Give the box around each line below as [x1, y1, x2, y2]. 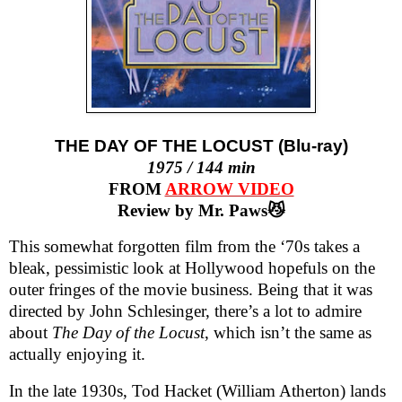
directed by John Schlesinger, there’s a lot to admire [9, 301, 362, 320]
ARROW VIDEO [164, 179, 294, 199]
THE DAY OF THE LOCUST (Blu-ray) [54, 136, 348, 156]
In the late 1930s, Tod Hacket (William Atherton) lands [9, 380, 386, 400]
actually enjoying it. [9, 344, 145, 363]
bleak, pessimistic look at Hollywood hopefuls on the [9, 258, 375, 277]
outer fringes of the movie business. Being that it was [9, 279, 372, 299]
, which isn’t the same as [205, 322, 371, 342]
